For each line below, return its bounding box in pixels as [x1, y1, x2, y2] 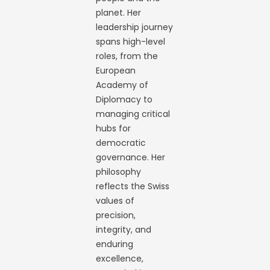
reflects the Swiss [96, 180, 170, 192]
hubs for [96, 122, 131, 134]
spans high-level [96, 36, 166, 48]
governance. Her [96, 151, 166, 163]
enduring [96, 238, 134, 250]
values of [96, 195, 135, 207]
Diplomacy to [96, 93, 153, 105]
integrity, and [96, 224, 152, 236]
